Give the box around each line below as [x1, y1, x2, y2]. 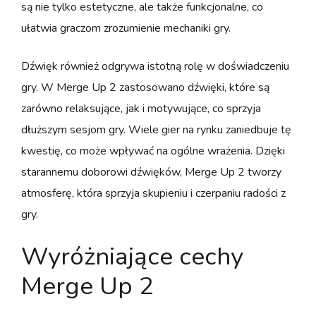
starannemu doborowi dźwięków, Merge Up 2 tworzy [21, 164, 281, 180]
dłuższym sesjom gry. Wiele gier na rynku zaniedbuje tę [21, 121, 291, 138]
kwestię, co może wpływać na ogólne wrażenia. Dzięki [21, 142, 285, 159]
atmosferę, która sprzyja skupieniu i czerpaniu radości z [21, 185, 286, 201]
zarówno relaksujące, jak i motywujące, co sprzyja [21, 100, 261, 116]
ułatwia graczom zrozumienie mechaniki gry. [21, 20, 231, 36]
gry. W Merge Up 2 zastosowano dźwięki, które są [21, 79, 269, 95]
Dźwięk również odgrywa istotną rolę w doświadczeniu [21, 58, 289, 74]
